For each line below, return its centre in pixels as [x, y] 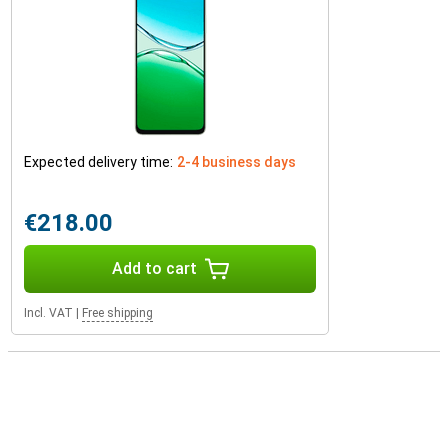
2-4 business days [236, 162]
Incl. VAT [48, 313]
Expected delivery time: [98, 162]
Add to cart [154, 268]
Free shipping [117, 313]
